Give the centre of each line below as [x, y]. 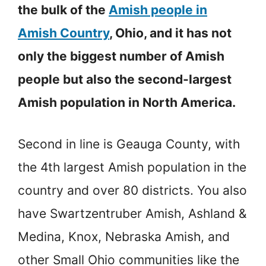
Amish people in [158, 9]
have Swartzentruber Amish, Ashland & [132, 214]
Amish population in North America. [127, 102]
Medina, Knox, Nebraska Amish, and [124, 237]
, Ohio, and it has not [170, 33]
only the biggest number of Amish [121, 56]
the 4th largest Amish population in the [132, 167]
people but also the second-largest [125, 79]
